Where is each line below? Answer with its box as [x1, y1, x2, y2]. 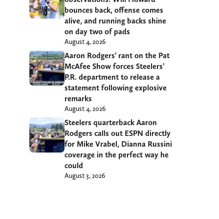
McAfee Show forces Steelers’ [65, 61, 164, 71]
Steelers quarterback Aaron [65, 117, 157, 127]
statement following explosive [65, 83, 167, 92]
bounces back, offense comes [65, 5, 163, 15]
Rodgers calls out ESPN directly [65, 128, 171, 138]
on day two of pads [65, 26, 130, 36]
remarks [65, 93, 92, 103]
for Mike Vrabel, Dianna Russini [65, 139, 172, 149]
